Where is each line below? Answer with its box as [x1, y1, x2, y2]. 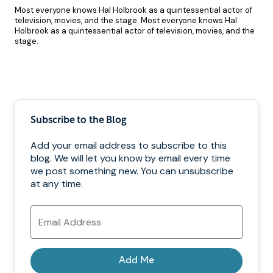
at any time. [30, 177, 83, 190]
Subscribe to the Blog [30, 115, 127, 126]
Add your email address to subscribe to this [30, 138, 227, 152]
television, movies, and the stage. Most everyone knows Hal [15, 15, 237, 26]
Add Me [119, 255, 154, 266]
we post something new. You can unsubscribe [30, 164, 233, 177]
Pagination [135, 79, 203, 93]
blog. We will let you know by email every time [30, 151, 230, 165]
